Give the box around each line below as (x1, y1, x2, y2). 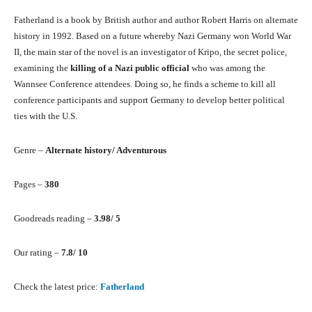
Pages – (14, 179, 45, 190)
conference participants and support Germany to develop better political (14, 95, 285, 106)
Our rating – (14, 247, 61, 258)
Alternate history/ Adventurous (45, 145, 166, 156)
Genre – (14, 145, 45, 156)
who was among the (189, 63, 265, 74)
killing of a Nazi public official (70, 63, 189, 74)
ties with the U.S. (14, 111, 77, 122)
